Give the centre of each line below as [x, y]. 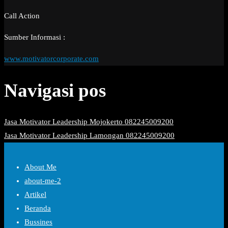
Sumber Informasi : [35, 37]
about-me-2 [43, 181]
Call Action [22, 16]
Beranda [38, 208]
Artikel [35, 195]
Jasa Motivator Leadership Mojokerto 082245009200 [89, 122]
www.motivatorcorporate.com [51, 59]
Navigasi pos [55, 90]
